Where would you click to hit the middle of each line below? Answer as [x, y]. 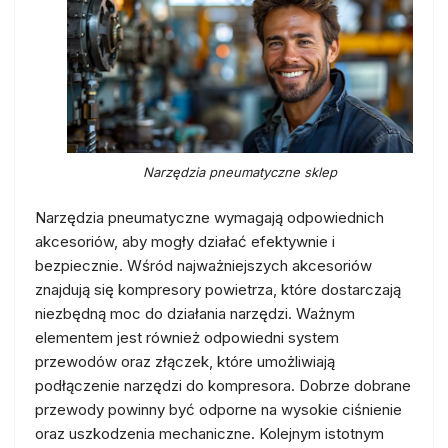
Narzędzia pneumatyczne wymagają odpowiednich [209, 217]
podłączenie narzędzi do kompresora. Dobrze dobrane [223, 385]
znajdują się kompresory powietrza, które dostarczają [218, 289]
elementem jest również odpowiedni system [187, 337]
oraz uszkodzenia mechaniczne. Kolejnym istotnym [209, 433]
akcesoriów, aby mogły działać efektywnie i [185, 241]
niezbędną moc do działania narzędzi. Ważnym [195, 313]
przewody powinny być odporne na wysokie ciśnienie [218, 409]
